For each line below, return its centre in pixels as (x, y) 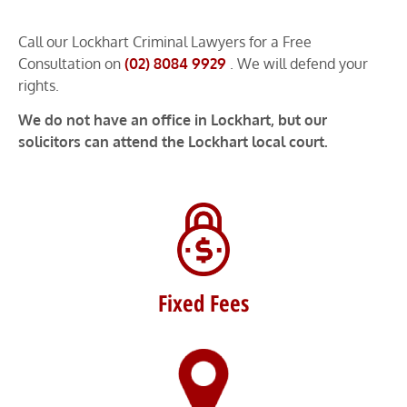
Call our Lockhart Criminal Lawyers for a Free (165, 41)
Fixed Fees (203, 303)
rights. (39, 85)
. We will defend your (299, 63)
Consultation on (71, 63)
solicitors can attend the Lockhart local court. (173, 142)
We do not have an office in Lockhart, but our (173, 120)
